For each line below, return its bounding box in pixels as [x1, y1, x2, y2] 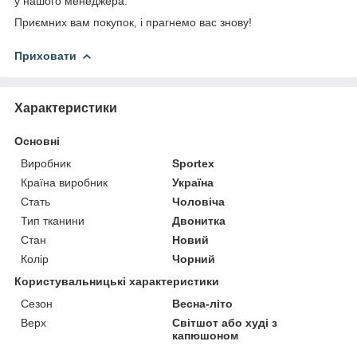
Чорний [172, 252, 216, 265]
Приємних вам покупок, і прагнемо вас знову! [14, 15, 252, 29]
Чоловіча [172, 194, 226, 208]
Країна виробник [21, 175, 108, 189]
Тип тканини [21, 214, 84, 227]
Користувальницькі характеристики [14, 274, 219, 288]
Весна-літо [172, 296, 233, 310]
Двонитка [172, 214, 226, 227]
